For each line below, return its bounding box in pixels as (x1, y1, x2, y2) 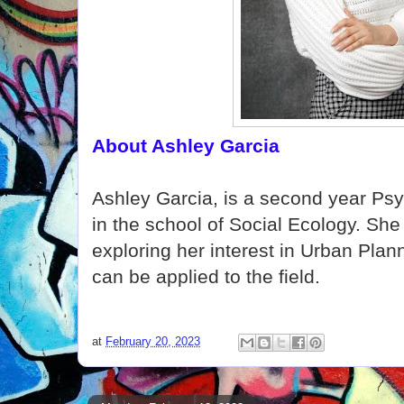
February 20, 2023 (106, 335, 200, 349)
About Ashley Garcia (92, 135, 280, 156)
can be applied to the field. (92, 266, 320, 287)
